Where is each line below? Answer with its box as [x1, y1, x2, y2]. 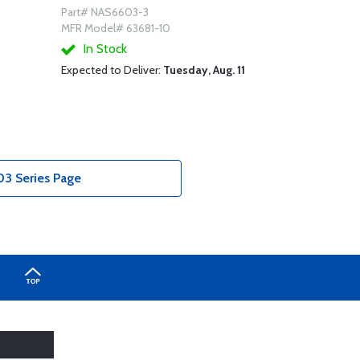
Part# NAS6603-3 [60, 5, 149, 19]
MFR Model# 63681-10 [60, 21, 170, 35]
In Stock [79, 41, 127, 56]
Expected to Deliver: [60, 63, 163, 77]
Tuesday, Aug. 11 [162, 63, 245, 77]
